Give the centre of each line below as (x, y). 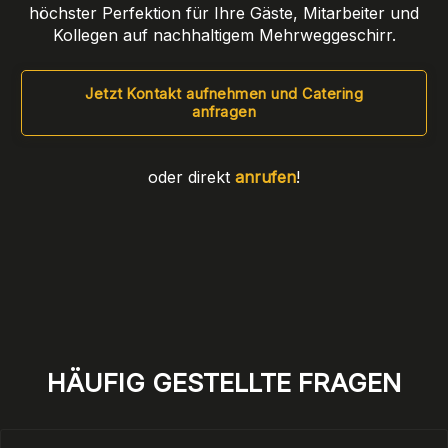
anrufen (265, 176)
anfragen (224, 111)
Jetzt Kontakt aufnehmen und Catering (224, 93)
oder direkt (191, 176)
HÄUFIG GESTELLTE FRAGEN (224, 382)
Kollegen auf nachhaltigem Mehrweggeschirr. (224, 34)
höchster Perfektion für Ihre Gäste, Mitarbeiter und (224, 12)
